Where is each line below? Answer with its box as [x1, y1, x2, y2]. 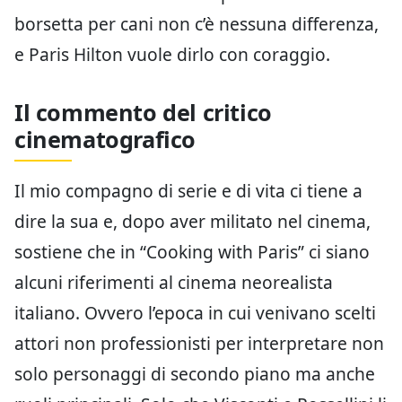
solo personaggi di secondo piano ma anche [14, 361, 375, 386]
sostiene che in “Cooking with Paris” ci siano [14, 239, 370, 264]
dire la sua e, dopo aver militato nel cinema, [14, 208, 371, 233]
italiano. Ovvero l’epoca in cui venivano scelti [14, 300, 376, 325]
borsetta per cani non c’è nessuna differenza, [14, 11, 379, 36]
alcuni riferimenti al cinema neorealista [14, 269, 333, 294]
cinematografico [14, 123, 197, 154]
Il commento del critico [14, 96, 272, 127]
